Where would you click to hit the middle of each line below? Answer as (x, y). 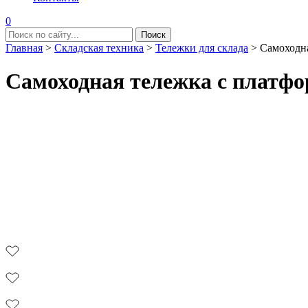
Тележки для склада (202, 48)
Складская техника (99, 48)
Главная (24, 48)
